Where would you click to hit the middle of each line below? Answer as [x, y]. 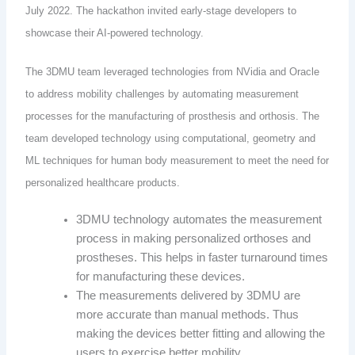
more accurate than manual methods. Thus [188, 315]
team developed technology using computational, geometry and [171, 138]
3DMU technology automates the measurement [199, 220]
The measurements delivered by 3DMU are [189, 296]
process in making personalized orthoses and [194, 239]
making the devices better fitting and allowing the [201, 334]
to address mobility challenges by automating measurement [162, 94]
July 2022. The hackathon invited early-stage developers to [161, 10]
